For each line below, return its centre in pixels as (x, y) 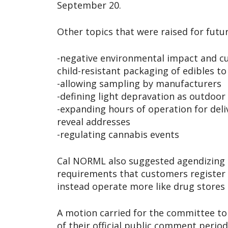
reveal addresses (94, 122)
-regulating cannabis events (118, 135)
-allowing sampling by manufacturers (139, 84)
